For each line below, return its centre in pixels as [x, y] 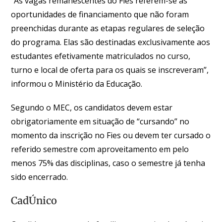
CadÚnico [34, 200]
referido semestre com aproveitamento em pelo [100, 149]
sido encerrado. [40, 177]
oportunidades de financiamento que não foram [100, 14]
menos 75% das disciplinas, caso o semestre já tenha [108, 163]
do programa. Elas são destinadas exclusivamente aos [111, 42]
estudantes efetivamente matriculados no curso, [101, 56]
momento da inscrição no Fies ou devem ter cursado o [111, 135]
